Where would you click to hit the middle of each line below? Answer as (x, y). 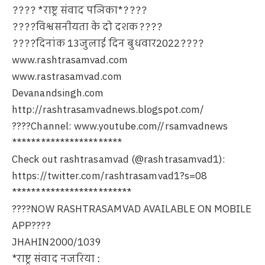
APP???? (31, 226)
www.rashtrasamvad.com (70, 60)
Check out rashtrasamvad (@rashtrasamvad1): (119, 159)
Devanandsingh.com (58, 93)
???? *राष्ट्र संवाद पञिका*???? (79, 10)
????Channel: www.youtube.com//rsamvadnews (120, 126)
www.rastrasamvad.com (67, 77)
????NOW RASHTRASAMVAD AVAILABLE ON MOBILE (132, 209)
